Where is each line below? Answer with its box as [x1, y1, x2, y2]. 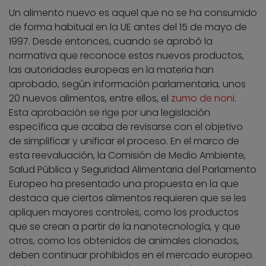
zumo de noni [171, 91, 235, 106]
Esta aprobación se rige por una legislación [9, 106, 210, 120]
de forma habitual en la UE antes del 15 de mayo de [9, 20, 247, 34]
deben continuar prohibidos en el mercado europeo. [9, 248, 254, 262]
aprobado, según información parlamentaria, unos [9, 77, 246, 91]
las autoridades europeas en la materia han [9, 63, 214, 77]
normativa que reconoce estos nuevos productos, [9, 49, 244, 63]
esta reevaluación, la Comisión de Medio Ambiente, [9, 148, 246, 163]
